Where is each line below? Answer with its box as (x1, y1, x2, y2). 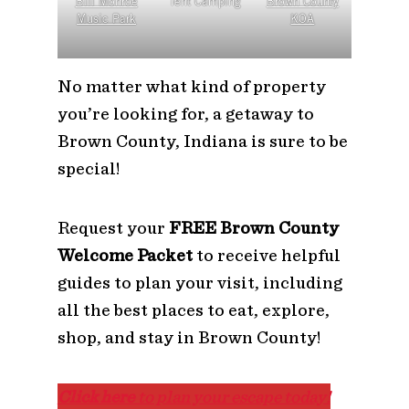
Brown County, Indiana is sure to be (57, 130, 348, 152)
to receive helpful (192, 244, 341, 266)
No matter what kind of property (57, 75, 326, 97)
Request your (57, 216, 169, 238)
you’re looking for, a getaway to (57, 102, 314, 124)
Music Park (77, 14, 137, 26)
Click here (57, 385, 134, 407)
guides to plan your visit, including (57, 271, 342, 293)
